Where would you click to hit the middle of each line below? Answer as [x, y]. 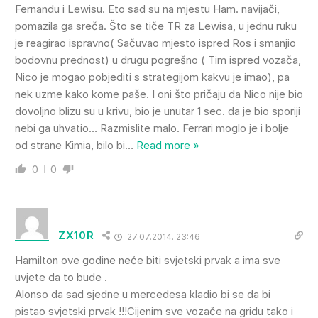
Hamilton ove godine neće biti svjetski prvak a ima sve [148, 260]
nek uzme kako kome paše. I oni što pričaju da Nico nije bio [159, 94]
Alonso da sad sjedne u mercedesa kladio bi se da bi [143, 294]
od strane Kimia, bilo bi [70, 145]
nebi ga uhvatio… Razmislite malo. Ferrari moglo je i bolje [152, 128]
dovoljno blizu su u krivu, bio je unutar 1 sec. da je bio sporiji [158, 111]
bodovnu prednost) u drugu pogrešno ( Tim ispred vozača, [158, 60]
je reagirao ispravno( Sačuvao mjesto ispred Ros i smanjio [155, 43]
